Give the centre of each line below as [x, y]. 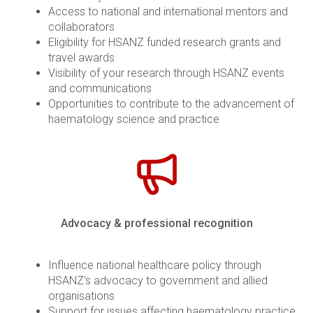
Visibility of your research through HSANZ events [166, 73]
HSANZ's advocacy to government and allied [158, 281]
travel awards [81, 57]
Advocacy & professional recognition [156, 224]
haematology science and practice [134, 119]
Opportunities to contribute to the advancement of [171, 103]
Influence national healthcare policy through [155, 265]
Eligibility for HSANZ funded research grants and [165, 42]
